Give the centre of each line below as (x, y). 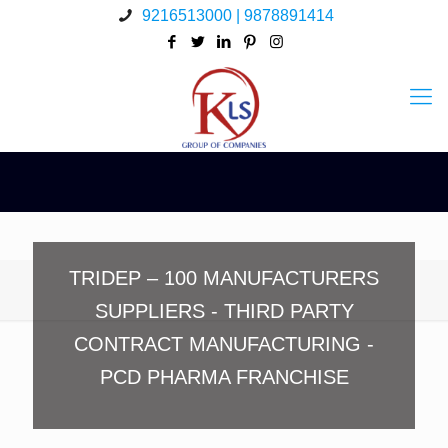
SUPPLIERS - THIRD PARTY (224, 311)
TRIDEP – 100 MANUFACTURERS (224, 278)
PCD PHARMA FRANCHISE (224, 377)
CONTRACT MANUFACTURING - (224, 344)
